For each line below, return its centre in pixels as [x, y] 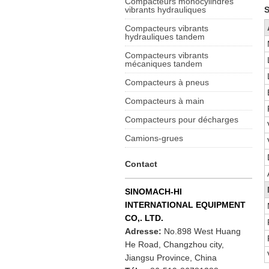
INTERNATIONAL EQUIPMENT [186, 205]
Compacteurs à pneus [167, 82]
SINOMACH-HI [154, 192]
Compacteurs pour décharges [182, 119]
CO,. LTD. [144, 218]
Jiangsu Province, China [171, 258]
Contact [141, 164]
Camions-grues [154, 138]
